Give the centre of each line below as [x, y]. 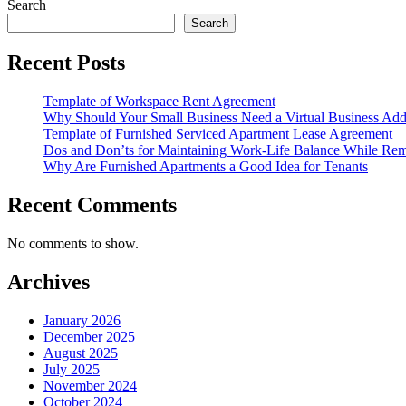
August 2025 [81, 353]
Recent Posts [66, 63]
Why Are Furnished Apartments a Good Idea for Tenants [206, 166]
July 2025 [72, 369]
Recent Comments [92, 204]
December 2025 [89, 336]
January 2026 [82, 320]
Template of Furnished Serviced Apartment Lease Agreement [218, 133]
